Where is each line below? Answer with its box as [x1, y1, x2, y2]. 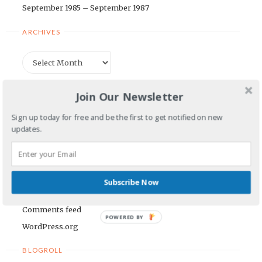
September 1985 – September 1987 [22, 3, 150, 13]
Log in [22, 170, 47, 180]
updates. [11, 123, 42, 134]
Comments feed [22, 204, 82, 214]
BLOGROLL [22, 246, 63, 254]
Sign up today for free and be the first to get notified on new [11, 112, 223, 123]
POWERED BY [105, 213, 144, 220]
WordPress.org [22, 222, 79, 232]
